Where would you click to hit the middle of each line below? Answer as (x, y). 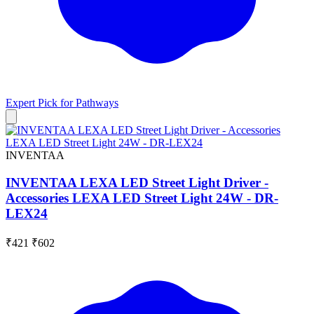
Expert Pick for (41, 103)
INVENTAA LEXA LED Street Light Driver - (137, 182)
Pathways (97, 103)
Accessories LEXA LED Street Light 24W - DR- (142, 198)
